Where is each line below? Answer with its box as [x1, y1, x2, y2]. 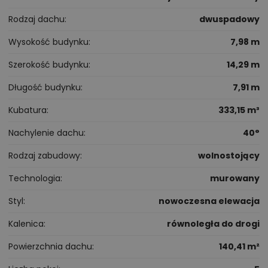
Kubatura [8, 103, 47, 116]
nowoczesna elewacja [159, 194, 260, 207]
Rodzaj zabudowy [8, 149, 80, 162]
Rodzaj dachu [8, 13, 65, 25]
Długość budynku [8, 81, 81, 93]
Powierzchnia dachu [8, 240, 92, 252]
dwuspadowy [199, 13, 260, 25]
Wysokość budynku [8, 35, 89, 48]
